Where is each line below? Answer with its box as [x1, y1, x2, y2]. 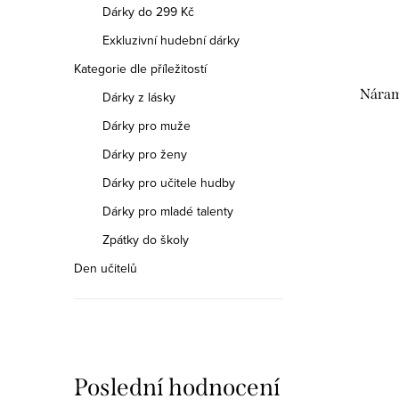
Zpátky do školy [102, 231, 189, 248]
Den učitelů [74, 259, 137, 277]
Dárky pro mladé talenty [102, 202, 233, 220]
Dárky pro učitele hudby [102, 174, 235, 191]
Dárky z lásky [102, 88, 175, 106]
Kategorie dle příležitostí [74, 60, 207, 77]
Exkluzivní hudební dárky [102, 31, 240, 49]
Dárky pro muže [102, 117, 191, 134]
